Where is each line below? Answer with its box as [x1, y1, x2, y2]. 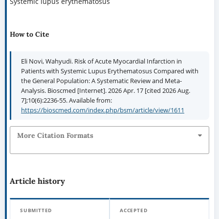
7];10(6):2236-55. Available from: [21, 96, 112, 105]
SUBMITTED [20, 207, 52, 214]
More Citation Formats [17, 131, 93, 140]
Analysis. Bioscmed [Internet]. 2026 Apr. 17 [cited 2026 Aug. [21, 86, 190, 95]
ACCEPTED [120, 207, 148, 214]
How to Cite [9, 30, 49, 39]
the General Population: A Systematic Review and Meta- [21, 76, 182, 86]
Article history [9, 176, 65, 186]
